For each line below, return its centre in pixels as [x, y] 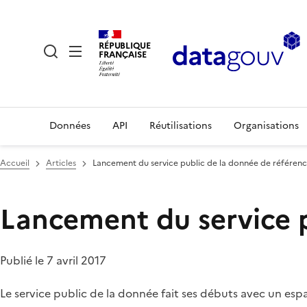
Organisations [266, 126]
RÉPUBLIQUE [125, 45]
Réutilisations [181, 126]
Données [70, 126]
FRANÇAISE [123, 54]
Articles [61, 163]
